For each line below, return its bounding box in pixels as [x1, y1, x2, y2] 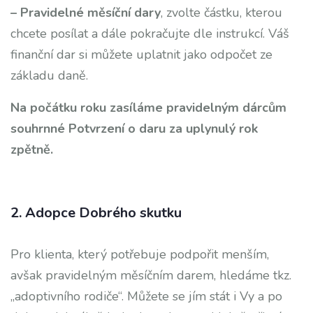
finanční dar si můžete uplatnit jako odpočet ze [10, 46, 272, 63]
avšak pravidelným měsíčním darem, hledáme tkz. [10, 267, 291, 284]
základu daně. [10, 67, 88, 84]
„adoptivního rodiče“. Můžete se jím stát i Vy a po [10, 288, 282, 305]
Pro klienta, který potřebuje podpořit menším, [10, 246, 269, 263]
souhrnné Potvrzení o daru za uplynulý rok [10, 120, 258, 137]
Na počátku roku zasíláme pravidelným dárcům [10, 99, 286, 116]
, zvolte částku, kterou [161, 4, 282, 21]
